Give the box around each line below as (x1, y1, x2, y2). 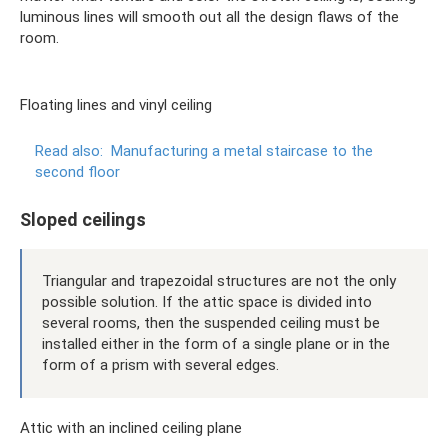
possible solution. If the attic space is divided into (42, 292, 372, 311)
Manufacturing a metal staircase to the (111, 141, 373, 160)
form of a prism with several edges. (42, 355, 279, 374)
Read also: (35, 141, 103, 160)
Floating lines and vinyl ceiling (20, 95, 212, 114)
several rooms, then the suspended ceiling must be (42, 313, 380, 332)
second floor (35, 162, 120, 181)
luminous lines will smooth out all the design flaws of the (20, 7, 399, 26)
